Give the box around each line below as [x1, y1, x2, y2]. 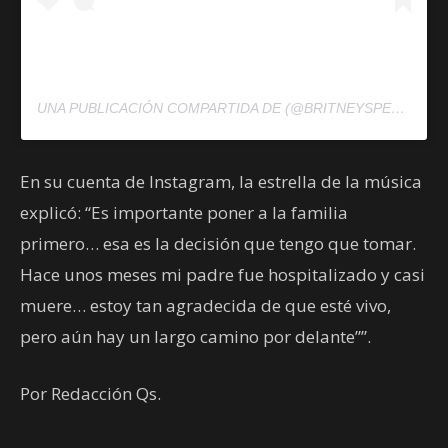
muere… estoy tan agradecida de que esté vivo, [20, 294, 391, 318]
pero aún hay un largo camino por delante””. [20, 325, 371, 349]
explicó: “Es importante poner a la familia [20, 201, 348, 225]
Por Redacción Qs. [20, 382, 161, 406]
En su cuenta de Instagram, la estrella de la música [20, 170, 422, 194]
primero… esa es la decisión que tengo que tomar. [20, 232, 416, 256]
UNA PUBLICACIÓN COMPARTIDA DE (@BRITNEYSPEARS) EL [391, 100, 405, 117]
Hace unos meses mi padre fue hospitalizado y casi [20, 263, 425, 287]
